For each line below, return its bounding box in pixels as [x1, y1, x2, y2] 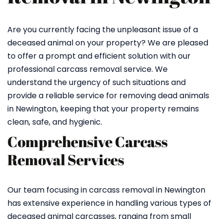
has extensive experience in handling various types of [7, 197, 211, 209]
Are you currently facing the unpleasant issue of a [7, 24, 198, 35]
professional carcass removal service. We [7, 64, 168, 75]
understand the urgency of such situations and [7, 77, 186, 88]
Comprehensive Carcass [7, 131, 168, 152]
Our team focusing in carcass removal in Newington [7, 184, 205, 196]
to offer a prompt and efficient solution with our [7, 50, 191, 62]
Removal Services [7, 150, 124, 170]
